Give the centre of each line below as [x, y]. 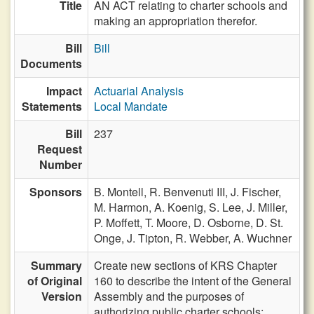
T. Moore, [169, 223]
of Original [55, 281]
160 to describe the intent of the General [193, 281]
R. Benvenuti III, [190, 192]
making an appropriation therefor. [176, 21]
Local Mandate [131, 106]
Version [62, 296]
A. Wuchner [262, 238]
